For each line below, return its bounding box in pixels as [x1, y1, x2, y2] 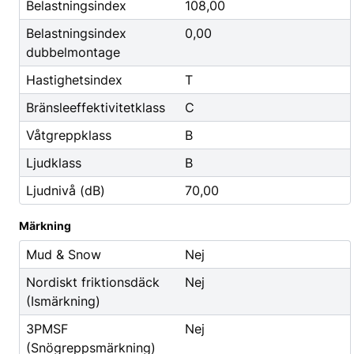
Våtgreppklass [26, 127, 111, 143]
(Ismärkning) [26, 293, 100, 309]
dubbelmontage [26, 44, 120, 60]
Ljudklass [26, 155, 81, 171]
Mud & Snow [26, 247, 101, 262]
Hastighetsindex [26, 72, 122, 88]
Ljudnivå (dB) [26, 183, 105, 198]
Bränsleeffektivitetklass [26, 100, 165, 115]
